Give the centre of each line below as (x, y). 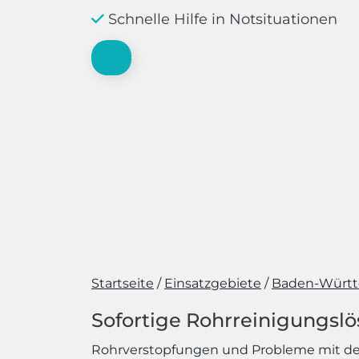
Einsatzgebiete (213, 283)
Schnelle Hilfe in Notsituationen (221, 19)
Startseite (123, 283)
